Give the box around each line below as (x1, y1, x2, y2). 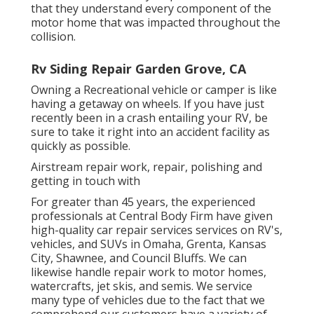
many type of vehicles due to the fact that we (31, 292, 265, 308)
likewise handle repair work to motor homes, (31, 264, 266, 280)
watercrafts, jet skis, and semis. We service (31, 278, 252, 294)
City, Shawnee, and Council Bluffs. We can (31, 250, 247, 266)
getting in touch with (31, 172, 140, 189)
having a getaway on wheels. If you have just (31, 95, 264, 111)
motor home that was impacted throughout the (31, 14, 280, 30)
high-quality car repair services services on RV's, (31, 221, 282, 238)
